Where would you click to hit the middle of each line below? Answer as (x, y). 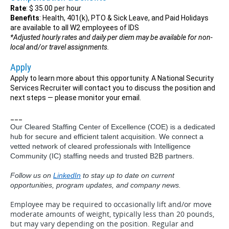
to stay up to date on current (128, 175)
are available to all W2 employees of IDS (75, 28)
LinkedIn (67, 175)
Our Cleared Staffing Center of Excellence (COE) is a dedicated (113, 127)
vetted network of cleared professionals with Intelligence (100, 146)
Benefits (25, 18)
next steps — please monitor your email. (76, 98)
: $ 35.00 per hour (54, 8)
